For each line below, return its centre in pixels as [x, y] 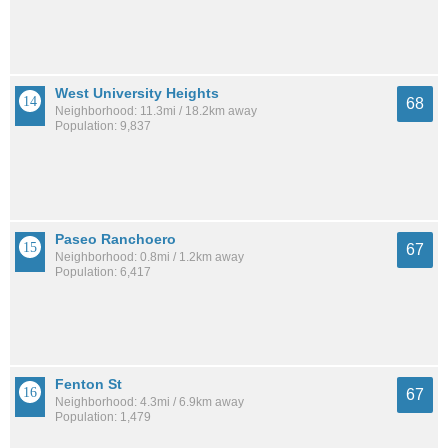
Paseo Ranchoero [115, 238]
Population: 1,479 [103, 416]
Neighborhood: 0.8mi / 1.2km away [149, 256]
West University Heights [137, 93]
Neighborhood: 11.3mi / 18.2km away [156, 111]
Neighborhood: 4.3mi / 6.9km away [149, 401]
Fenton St [88, 383]
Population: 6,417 [103, 271]
